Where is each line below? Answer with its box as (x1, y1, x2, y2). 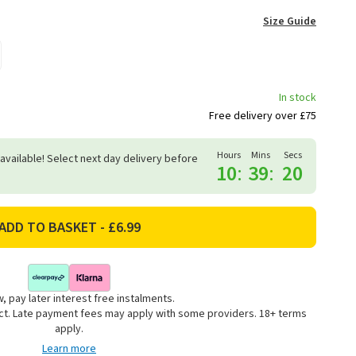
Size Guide (263, 14, 316, 30)
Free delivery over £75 (209, 108, 316, 125)
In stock (279, 90, 316, 106)
